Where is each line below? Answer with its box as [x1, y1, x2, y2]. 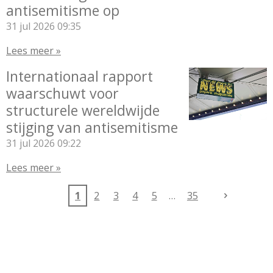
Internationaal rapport [6, 66, 153, 86]
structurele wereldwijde [6, 101, 160, 120]
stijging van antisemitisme [6, 118, 178, 137]
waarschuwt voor [6, 83, 119, 103]
